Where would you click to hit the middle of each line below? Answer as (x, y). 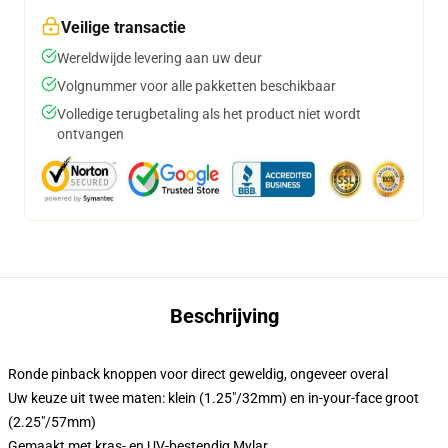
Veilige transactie (123, 27)
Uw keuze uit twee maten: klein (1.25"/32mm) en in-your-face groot (213, 398)
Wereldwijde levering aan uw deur (159, 58)
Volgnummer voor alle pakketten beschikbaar (196, 86)
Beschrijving (224, 316)
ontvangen (90, 134)
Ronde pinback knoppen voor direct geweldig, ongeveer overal (198, 374)
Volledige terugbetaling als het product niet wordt (209, 114)
